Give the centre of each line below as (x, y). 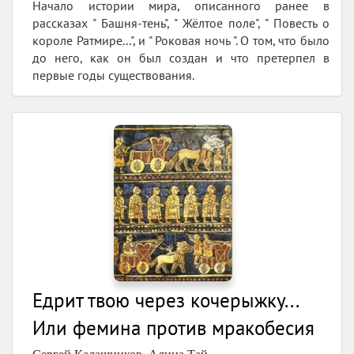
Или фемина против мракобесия (173, 328)
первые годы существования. (113, 75)
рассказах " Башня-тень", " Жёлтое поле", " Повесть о (181, 23)
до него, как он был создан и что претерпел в (181, 57)
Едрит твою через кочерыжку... (165, 301)
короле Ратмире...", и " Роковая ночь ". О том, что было (181, 40)
